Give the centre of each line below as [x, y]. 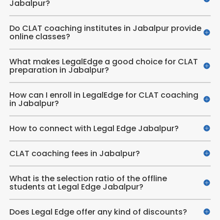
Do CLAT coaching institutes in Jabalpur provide [105, 28]
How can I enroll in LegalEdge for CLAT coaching [104, 95]
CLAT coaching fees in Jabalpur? [74, 153]
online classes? [40, 36]
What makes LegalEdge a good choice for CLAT [103, 61]
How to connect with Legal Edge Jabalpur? [94, 128]
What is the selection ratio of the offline [88, 178]
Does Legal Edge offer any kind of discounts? [98, 212]
